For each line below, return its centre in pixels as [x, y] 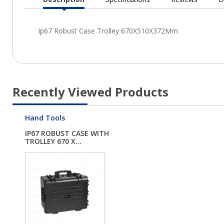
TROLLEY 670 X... [53, 141]
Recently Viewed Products [90, 92]
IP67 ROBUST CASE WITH [67, 133]
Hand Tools [45, 118]
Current [77, 13]
